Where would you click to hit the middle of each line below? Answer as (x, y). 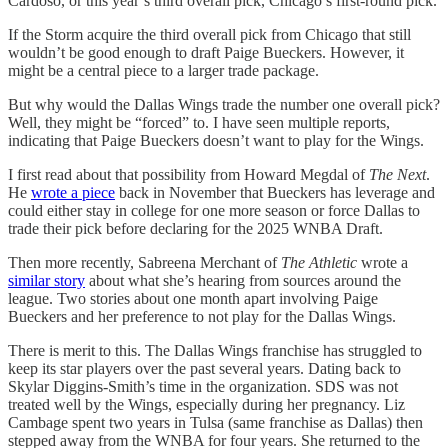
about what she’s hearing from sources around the (243, 281)
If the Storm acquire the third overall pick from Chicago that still (209, 35)
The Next (397, 175)
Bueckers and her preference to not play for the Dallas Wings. (202, 317)
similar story (46, 281)
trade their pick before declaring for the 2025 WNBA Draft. (195, 229)
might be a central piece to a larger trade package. (163, 71)
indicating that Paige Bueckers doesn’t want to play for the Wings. (216, 141)
